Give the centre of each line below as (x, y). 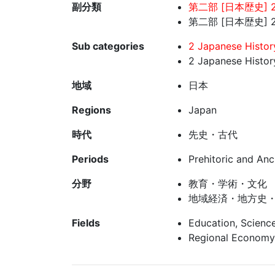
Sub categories (108, 46)
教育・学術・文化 (228, 184)
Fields (86, 223)
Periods (90, 159)
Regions (91, 110)
